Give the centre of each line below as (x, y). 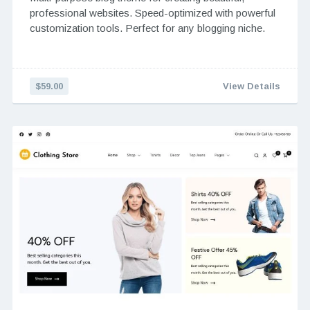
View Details (252, 86)
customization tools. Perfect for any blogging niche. (147, 28)
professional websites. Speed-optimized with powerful (152, 13)
